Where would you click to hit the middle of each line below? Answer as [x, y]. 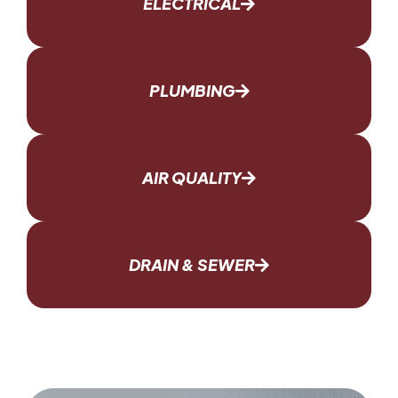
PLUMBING [192, 91]
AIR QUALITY [192, 178]
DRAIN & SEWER [192, 265]
